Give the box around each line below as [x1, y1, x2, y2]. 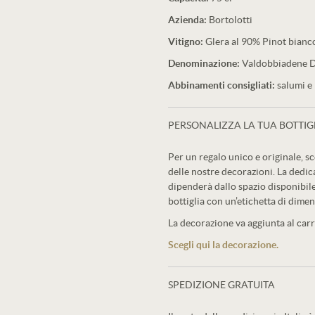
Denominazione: [168, 58, 240, 69]
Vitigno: [168, 36, 205, 47]
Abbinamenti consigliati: [168, 79, 275, 91]
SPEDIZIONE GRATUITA [168, 279, 275, 290]
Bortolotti [209, 14, 252, 25]
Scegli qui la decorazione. [168, 239, 278, 250]
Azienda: [168, 14, 209, 25]
